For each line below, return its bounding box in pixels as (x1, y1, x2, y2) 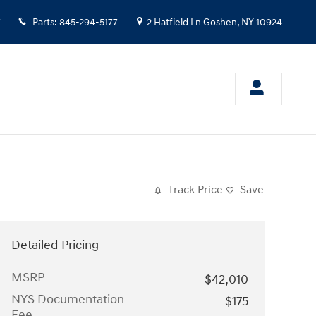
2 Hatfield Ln (147, 17, 201, 28)
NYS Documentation (11, 291, 124, 308)
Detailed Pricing (11, 237, 99, 253)
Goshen (203, 17, 237, 28)
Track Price (168, 183, 223, 197)
